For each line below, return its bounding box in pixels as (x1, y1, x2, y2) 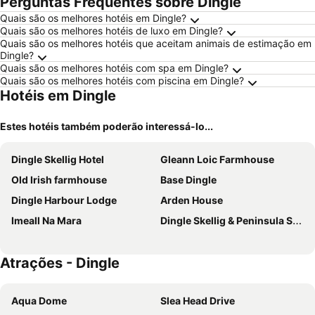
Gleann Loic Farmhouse (160, 153, 274, 165)
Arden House (160, 194, 223, 206)
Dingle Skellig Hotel (11, 153, 104, 165)
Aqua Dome (11, 295, 67, 307)
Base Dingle (160, 174, 217, 186)
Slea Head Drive (160, 295, 235, 307)
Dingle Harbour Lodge (11, 194, 117, 206)
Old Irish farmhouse (11, 174, 107, 186)
